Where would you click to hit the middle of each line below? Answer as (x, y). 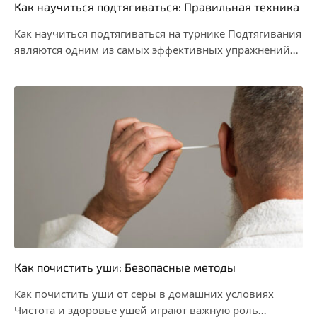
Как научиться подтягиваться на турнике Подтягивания (158, 33)
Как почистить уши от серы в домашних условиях (144, 294)
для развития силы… (68, 66)
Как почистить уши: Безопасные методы (125, 267)
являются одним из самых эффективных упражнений (152, 50)
